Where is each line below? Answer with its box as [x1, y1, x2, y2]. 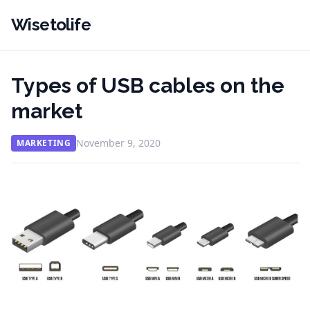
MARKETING [17, 137, 71, 149]
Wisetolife [11, 15, 91, 35]
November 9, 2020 [76, 136, 161, 149]
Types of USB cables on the [11, 73, 284, 98]
